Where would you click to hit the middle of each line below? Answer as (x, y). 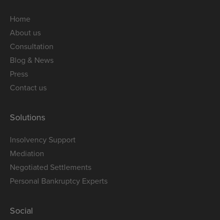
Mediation (27, 153)
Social (21, 210)
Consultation (32, 46)
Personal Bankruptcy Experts (59, 181)
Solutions (27, 117)
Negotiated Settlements (51, 167)
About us (25, 33)
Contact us (28, 88)
